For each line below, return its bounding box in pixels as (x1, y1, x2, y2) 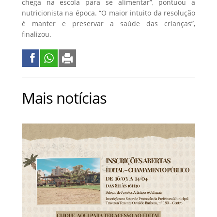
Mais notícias (22, 88, 107, 108)
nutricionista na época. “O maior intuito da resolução (22, 8, 195, 18)
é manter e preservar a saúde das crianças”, (22, 19, 195, 29)
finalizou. (22, 30, 51, 39)
